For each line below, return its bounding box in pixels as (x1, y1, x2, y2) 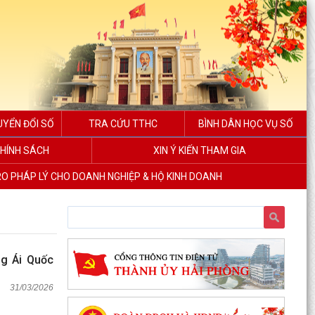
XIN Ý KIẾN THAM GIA (153, 145, 246, 156)
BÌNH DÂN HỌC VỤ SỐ (198, 118, 293, 129)
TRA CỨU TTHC (88, 118, 157, 129)
